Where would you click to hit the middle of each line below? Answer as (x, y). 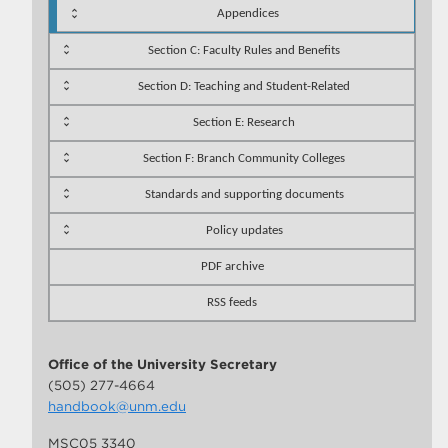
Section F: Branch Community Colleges (244, 158)
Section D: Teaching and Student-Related (244, 86)
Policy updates (244, 230)
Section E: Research (244, 122)
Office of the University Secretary (162, 363)
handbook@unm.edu (117, 405)
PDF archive (232, 266)
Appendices (247, 13)
